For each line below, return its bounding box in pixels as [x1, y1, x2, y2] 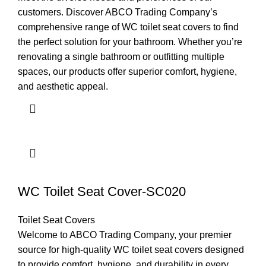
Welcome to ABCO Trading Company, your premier [18, 230, 232, 240]
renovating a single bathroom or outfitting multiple [18, 52, 224, 62]
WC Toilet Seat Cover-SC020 [18, 184, 186, 199]
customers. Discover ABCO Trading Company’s [18, 7, 217, 18]
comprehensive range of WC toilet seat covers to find [18, 22, 239, 33]
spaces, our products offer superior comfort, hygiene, [18, 66, 237, 77]
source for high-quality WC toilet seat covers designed [18, 245, 244, 255]
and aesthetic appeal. [18, 81, 108, 92]
